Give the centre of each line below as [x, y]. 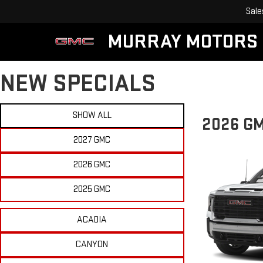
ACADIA [92, 220]
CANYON [92, 245]
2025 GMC [92, 189]
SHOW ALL [92, 115]
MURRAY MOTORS [183, 41]
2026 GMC [92, 165]
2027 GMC [92, 140]
